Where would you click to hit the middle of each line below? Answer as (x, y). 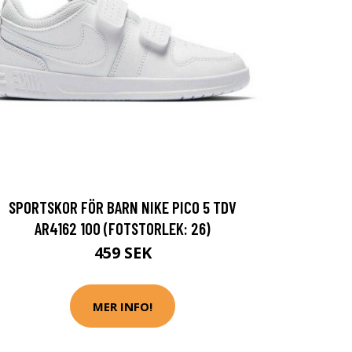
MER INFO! (123, 306)
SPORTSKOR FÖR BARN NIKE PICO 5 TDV (123, 207)
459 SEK (123, 253)
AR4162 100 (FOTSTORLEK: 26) (123, 228)
